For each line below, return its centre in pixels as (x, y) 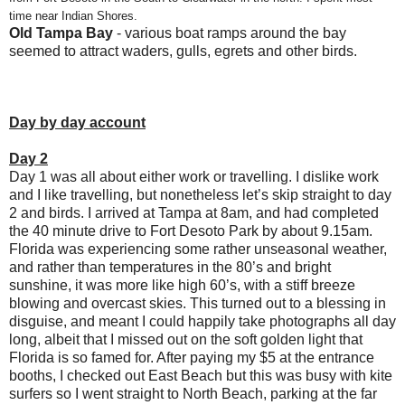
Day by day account (77, 122)
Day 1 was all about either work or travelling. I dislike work (194, 176)
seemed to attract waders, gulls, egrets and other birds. (183, 51)
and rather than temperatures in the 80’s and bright (170, 267)
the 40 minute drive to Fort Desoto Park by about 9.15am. (191, 231)
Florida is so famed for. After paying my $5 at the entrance (192, 357)
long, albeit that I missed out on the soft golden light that (186, 339)
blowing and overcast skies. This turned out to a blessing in (198, 303)
